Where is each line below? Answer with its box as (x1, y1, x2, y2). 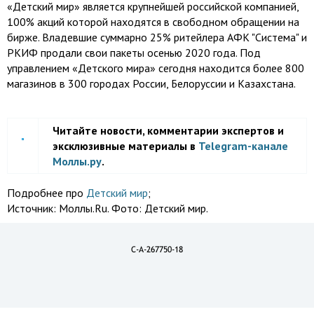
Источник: (7, 200, 59, 215)
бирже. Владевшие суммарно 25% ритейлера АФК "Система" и (7, 29, 307, 44)
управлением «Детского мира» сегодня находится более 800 (7, 60, 304, 75)
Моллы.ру (53, 153, 102, 168)
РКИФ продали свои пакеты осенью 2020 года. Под (7, 45, 261, 60)
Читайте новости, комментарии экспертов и (53, 123, 284, 137)
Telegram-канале (198, 138, 288, 153)
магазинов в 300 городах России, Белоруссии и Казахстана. (7, 76, 298, 90)
